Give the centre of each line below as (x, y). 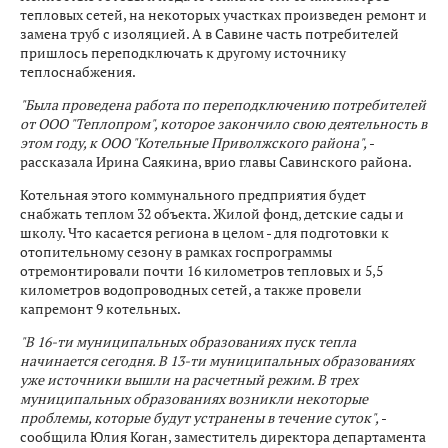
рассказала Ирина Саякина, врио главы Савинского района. (217, 161)
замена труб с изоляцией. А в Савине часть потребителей (209, 33)
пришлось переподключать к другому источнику (183, 52)
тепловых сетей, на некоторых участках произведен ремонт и (223, 14)
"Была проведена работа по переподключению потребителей (223, 104)
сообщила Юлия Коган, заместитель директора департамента (223, 436)
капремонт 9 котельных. (100, 308)
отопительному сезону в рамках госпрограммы (176, 251)
